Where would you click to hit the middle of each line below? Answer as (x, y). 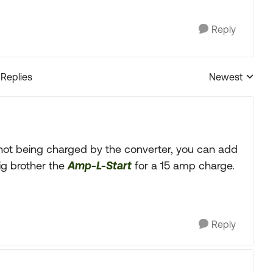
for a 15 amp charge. (183, 165)
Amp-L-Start (100, 165)
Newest (226, 77)
